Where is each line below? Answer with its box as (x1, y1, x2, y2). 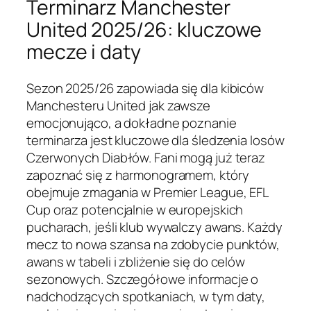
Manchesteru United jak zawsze (26, 96, 211, 115)
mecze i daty (26, 38, 141, 66)
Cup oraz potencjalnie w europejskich (26, 200, 244, 219)
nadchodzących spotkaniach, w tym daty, (26, 287, 266, 305)
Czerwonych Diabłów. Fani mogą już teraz (26, 148, 266, 167)
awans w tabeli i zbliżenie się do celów (26, 252, 246, 271)
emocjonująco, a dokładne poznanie (26, 113, 237, 132)
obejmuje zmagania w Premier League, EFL (26, 183, 269, 201)
